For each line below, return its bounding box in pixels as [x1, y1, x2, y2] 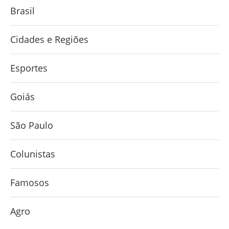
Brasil [10, 5, 35, 17]
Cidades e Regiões [10, 33, 88, 46]
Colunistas [10, 148, 55, 161]
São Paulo [10, 119, 53, 132]
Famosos [10, 176, 49, 189]
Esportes [10, 62, 48, 75]
